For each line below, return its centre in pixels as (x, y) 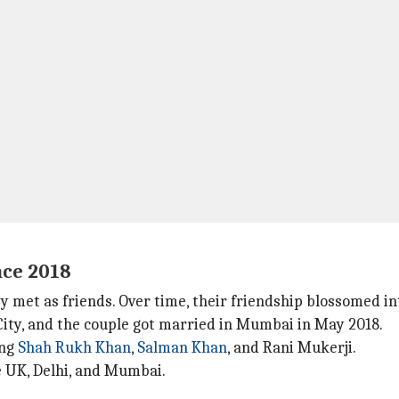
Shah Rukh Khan (74, 348)
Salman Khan (182, 348)
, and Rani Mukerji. (292, 348)
